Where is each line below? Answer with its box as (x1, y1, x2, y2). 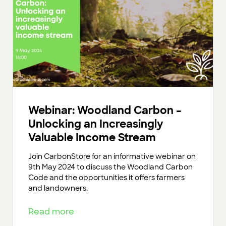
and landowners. (28, 183, 88, 193)
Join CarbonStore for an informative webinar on (28, 151, 196, 161)
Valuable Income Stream (28, 130, 156, 144)
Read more (28, 206, 78, 217)
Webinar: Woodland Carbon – (28, 103, 182, 117)
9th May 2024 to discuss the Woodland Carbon (28, 162, 193, 172)
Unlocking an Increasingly (28, 117, 163, 131)
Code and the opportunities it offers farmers (28, 173, 185, 182)
